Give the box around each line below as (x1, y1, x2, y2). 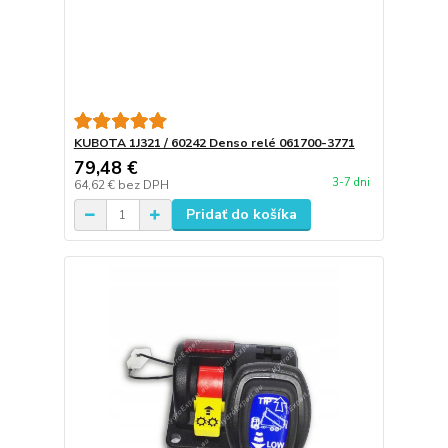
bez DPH (117, 177, 169, 194)
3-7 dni (331, 175, 370, 191)
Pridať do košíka (185, 205, 297, 225)
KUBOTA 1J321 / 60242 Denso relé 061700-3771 (73, 135, 355, 152)
